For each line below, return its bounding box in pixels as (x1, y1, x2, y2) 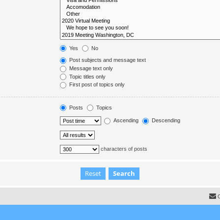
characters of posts (99, 146, 148, 152)
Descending (150, 117, 181, 124)
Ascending (112, 117, 139, 124)
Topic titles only (68, 73, 106, 80)
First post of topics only (68, 82, 125, 88)
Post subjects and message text (68, 57, 146, 63)
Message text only (68, 65, 113, 71)
